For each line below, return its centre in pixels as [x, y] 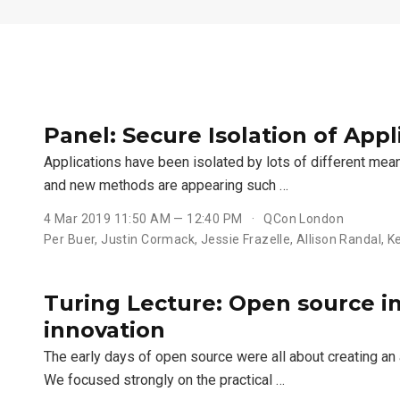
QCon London [302, 219]
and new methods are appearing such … [166, 186]
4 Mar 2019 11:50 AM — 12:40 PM [145, 219]
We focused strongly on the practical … [164, 380]
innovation [104, 330]
